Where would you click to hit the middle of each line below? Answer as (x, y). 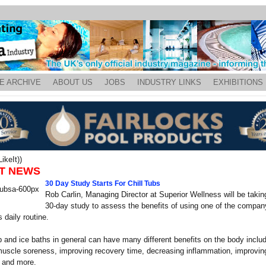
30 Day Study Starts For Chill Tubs (102, 183)
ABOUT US (73, 82)
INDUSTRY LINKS (169, 82)
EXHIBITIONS (238, 82)
